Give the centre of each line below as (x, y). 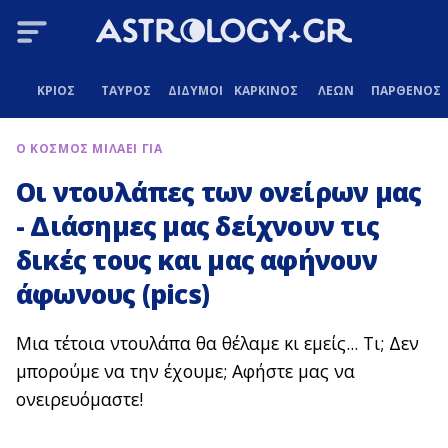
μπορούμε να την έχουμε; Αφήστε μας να (185, 371)
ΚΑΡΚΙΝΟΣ (265, 90)
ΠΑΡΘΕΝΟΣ (405, 90)
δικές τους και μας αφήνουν (196, 260)
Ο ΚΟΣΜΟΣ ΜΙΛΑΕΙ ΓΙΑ (89, 149)
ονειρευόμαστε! (79, 399)
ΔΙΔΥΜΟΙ (196, 90)
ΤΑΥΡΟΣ (125, 90)
